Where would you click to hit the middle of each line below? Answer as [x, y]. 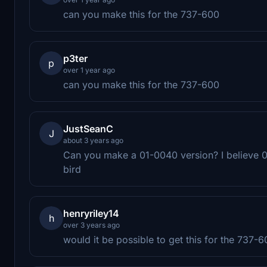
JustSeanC [88, 128]
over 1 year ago [89, 70]
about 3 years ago [93, 140]
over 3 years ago [91, 225]
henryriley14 [91, 213]
